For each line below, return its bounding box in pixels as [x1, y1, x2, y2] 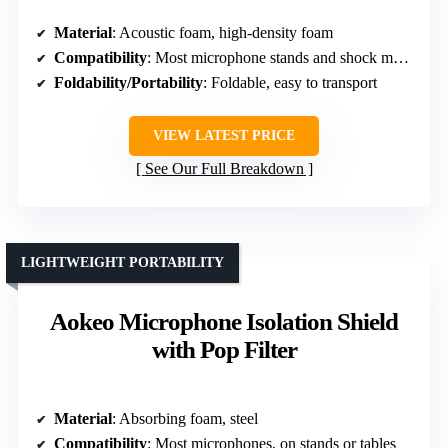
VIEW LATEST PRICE [153, 127, 295, 143]
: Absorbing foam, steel [112, 409, 258, 427]
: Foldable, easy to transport [203, 73, 377, 91]
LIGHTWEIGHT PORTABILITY [21, 254, 224, 270]
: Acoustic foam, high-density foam [112, 23, 333, 41]
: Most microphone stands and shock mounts [147, 48, 393, 66]
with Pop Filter [151, 335, 297, 363]
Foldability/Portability [54, 73, 203, 91]
